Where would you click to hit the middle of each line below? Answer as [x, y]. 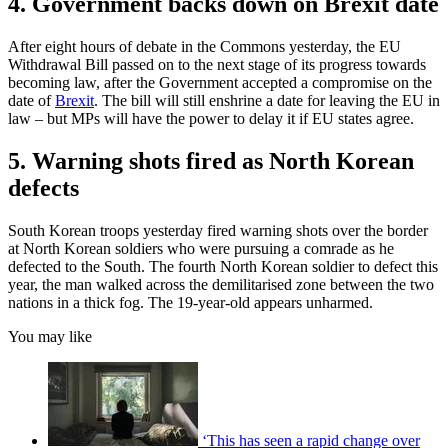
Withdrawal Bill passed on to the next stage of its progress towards [217, 64]
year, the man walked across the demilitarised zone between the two [221, 284]
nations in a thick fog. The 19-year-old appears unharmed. [190, 302]
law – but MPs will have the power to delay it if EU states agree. [211, 118]
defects [43, 187]
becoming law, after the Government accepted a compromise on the [220, 82]
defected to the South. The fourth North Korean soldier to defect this [223, 266]
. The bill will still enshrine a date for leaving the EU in [267, 100]
